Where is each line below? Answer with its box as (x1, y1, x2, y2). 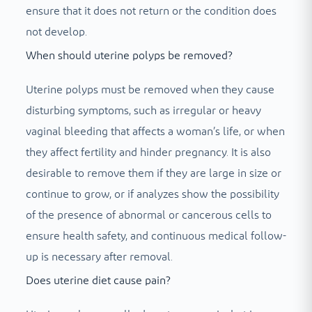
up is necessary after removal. (25, 251, 173, 263)
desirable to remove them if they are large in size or (25, 168, 281, 180)
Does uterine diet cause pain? (25, 275, 171, 287)
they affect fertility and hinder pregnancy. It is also (25, 147, 271, 159)
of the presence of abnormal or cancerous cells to (25, 210, 272, 221)
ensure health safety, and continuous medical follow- (25, 231, 286, 242)
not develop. (25, 26, 87, 38)
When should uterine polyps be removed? (25, 50, 233, 62)
